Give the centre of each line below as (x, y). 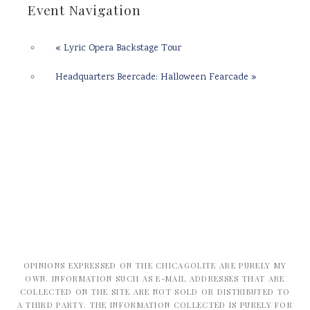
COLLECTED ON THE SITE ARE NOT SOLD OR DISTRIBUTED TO (155, 292)
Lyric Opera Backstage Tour (121, 48)
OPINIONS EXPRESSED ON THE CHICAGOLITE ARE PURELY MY (155, 265)
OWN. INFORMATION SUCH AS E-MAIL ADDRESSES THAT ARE (155, 279)
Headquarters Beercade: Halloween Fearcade (153, 77)
